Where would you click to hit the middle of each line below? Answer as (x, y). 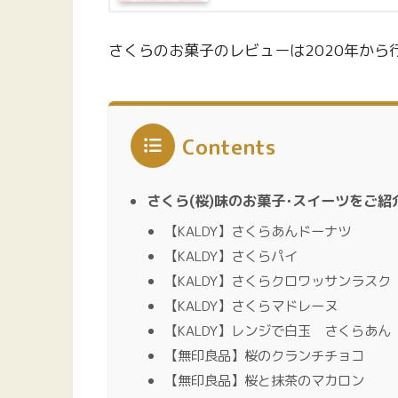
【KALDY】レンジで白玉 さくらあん (278, 330)
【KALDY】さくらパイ (231, 255)
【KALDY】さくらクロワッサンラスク (278, 280)
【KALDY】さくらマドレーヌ (251, 305)
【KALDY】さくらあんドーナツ (258, 231)
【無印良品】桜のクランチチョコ (264, 355)
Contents (229, 146)
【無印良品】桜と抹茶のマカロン (264, 380)
